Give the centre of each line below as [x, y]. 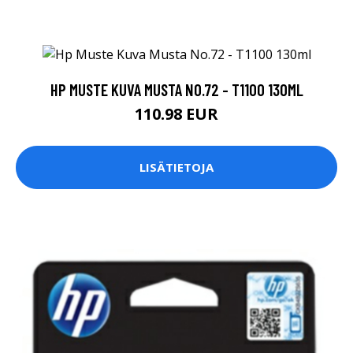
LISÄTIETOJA [176, 167]
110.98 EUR [176, 113]
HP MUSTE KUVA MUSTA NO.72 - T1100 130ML [176, 89]
